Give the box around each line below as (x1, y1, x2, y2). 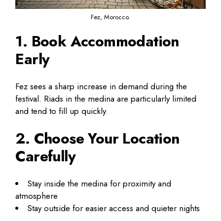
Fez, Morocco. (90, 12, 130, 22)
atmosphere (15, 189, 58, 202)
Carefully (15, 145, 75, 167)
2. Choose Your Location (15, 127, 180, 149)
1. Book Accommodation (15, 30, 179, 52)
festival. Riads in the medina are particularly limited (15, 92, 197, 105)
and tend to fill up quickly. (15, 105, 109, 117)
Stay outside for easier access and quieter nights (27, 202, 200, 214)
